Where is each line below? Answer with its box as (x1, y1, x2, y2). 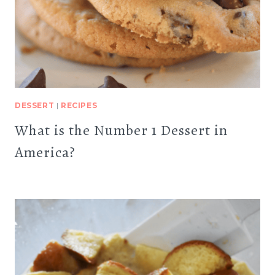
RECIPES (61, 101, 98, 110)
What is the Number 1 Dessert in (15, 120, 228, 140)
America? (15, 142, 76, 162)
